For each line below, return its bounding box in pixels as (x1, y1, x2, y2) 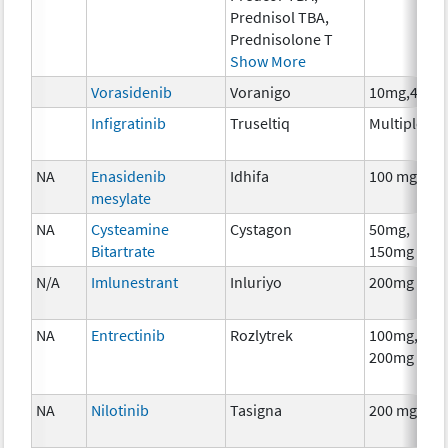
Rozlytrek (230, 324, 294, 345)
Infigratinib (91, 112, 167, 133)
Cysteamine (91, 218, 170, 239)
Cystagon (230, 218, 293, 239)
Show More (230, 50, 307, 71)
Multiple (369, 112, 425, 133)
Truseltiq (230, 112, 291, 133)
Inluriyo (230, 271, 283, 292)
